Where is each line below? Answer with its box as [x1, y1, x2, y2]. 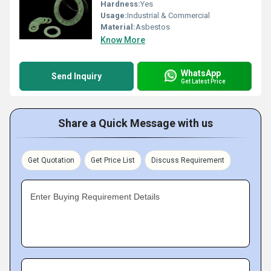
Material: [100, 22, 135, 31]
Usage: [100, 11, 127, 20]
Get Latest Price [181, 77, 226, 85]
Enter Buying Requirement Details [30, 192, 160, 201]
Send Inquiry [51, 71, 102, 81]
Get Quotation [28, 156, 74, 165]
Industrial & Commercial [127, 11, 210, 20]
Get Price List [91, 156, 135, 165]
